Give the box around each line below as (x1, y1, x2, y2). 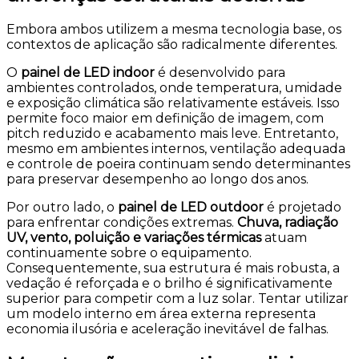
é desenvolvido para (155, 65, 285, 81)
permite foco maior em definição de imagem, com (6, 111, 324, 127)
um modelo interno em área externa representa (6, 306, 316, 322)
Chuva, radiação (237, 215, 338, 231)
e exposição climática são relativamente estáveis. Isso (6, 95, 340, 111)
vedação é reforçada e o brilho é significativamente (6, 276, 333, 292)
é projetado (264, 200, 341, 216)
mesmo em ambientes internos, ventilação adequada (6, 141, 345, 157)
